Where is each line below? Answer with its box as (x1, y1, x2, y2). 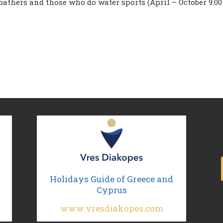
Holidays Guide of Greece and (50, 173, 173, 185)
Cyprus (96, 184, 127, 196)
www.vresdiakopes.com (60, 203, 163, 214)
